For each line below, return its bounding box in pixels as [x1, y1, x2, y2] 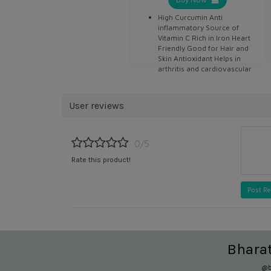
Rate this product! [71, 155, 131, 165]
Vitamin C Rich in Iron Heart [158, 33, 251, 42]
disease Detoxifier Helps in [158, 74, 248, 83]
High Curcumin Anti [158, 12, 223, 22]
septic [158, 94, 178, 104]
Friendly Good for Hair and [158, 43, 249, 53]
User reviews [69, 99, 124, 111]
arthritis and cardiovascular [158, 64, 252, 73]
